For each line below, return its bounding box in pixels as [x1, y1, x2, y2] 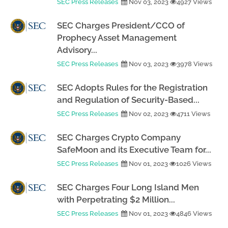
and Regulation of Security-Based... [57, 95, 199, 105]
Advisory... [57, 45, 97, 55]
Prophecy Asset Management [57, 33, 177, 43]
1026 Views [176, 160, 211, 167]
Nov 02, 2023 [127, 110, 170, 118]
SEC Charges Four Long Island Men [57, 182, 199, 192]
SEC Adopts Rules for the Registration [57, 82, 208, 93]
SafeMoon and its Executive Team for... [57, 145, 211, 155]
